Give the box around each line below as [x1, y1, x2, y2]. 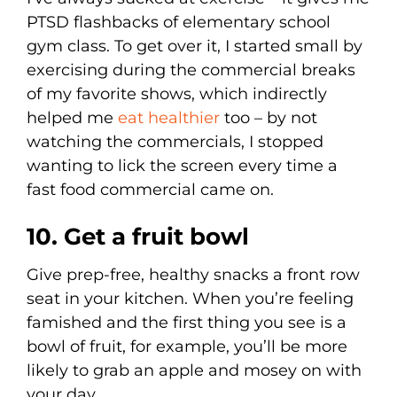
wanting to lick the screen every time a [27, 155, 338, 175]
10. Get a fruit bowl [27, 222, 249, 251]
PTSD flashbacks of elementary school [27, 12, 331, 32]
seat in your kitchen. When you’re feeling [27, 288, 354, 308]
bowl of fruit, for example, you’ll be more [27, 336, 347, 356]
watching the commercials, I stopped [27, 131, 323, 152]
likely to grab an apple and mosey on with [27, 360, 362, 380]
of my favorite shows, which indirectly [27, 83, 327, 104]
